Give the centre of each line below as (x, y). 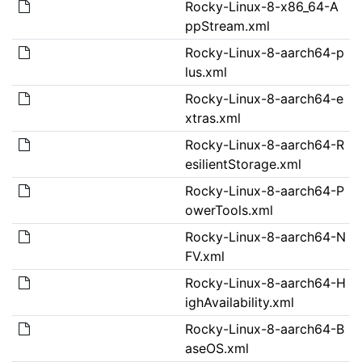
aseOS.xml (217, 348)
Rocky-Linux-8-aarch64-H (265, 282)
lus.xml (206, 72)
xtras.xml (213, 118)
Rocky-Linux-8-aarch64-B (264, 328)
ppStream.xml (227, 25)
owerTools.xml (229, 210)
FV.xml (204, 256)
